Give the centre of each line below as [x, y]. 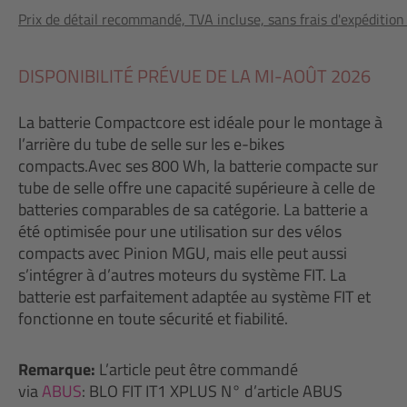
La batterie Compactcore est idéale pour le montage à [200, 122]
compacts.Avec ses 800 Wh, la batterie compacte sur [198, 166]
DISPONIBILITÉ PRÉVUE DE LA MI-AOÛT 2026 [194, 76]
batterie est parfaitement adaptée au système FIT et [194, 297]
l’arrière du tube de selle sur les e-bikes [151, 144]
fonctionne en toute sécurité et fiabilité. [153, 318]
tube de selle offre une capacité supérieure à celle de [197, 188]
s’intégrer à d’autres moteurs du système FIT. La [182, 275]
